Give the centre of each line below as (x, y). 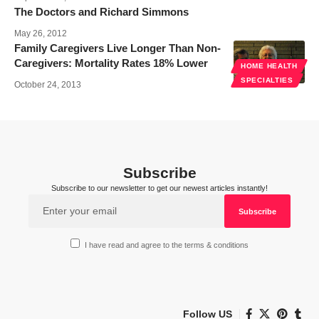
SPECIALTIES (267, 80)
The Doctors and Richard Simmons (101, 12)
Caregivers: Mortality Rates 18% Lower (111, 63)
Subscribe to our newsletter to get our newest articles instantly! (159, 188)
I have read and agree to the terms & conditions (167, 245)
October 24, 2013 (48, 85)
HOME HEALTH (269, 66)
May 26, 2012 (41, 34)
